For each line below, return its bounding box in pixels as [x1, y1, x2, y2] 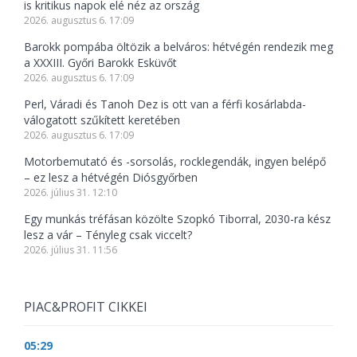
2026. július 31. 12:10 [24, 185, 117, 199]
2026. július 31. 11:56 [24, 242, 117, 257]
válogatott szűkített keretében [24, 112, 180, 127]
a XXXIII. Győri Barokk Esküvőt [24, 54, 177, 70]
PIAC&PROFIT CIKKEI [24, 297, 147, 316]
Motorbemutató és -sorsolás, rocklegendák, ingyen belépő [24, 153, 326, 169]
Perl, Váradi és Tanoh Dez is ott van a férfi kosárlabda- [24, 96, 306, 112]
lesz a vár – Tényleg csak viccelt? [24, 226, 192, 242]
